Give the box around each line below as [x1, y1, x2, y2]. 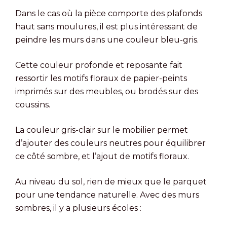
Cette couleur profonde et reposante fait [15, 60, 182, 70]
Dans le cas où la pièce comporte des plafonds [15, 8, 202, 18]
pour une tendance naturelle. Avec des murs [15, 190, 199, 200]
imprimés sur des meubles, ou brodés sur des [15, 86, 198, 96]
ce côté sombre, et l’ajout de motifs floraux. [15, 151, 189, 161]
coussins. [15, 99, 50, 109]
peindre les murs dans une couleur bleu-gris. [15, 34, 199, 45]
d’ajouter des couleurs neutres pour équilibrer [15, 138, 206, 148]
